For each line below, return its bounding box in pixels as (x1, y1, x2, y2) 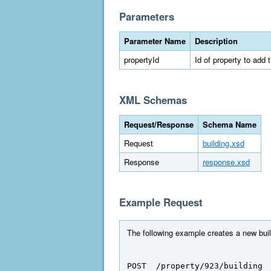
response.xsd (203, 156, 250, 168)
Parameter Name (124, 35, 186, 47)
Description (195, 35, 238, 47)
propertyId (124, 54, 159, 65)
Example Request (119, 195, 203, 209)
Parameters (119, 9, 174, 24)
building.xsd (203, 137, 244, 149)
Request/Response (124, 119, 194, 130)
